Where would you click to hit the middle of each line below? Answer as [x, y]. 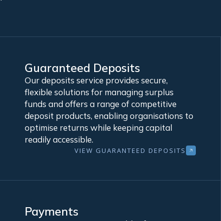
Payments [51, 212]
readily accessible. [59, 140]
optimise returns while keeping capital [98, 128]
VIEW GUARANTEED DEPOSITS [130, 150]
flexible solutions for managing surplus [99, 92]
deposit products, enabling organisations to [109, 116]
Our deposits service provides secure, [96, 80]
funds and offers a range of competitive [100, 104]
